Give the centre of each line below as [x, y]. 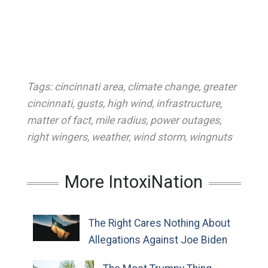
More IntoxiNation [134, 182]
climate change [163, 87]
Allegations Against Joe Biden [158, 240]
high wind [129, 103]
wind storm [159, 137]
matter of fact [59, 120]
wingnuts [210, 137]
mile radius [120, 120]
